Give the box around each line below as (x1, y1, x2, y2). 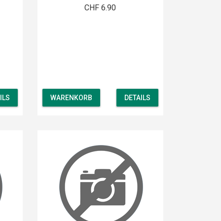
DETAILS (124, 94, 150, 102)
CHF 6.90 (84, 2, 116, 12)
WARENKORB (50, 94, 92, 102)
